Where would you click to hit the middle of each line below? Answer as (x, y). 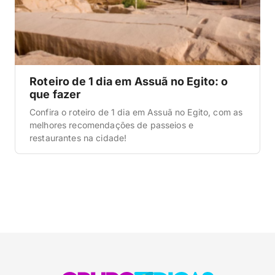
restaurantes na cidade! (78, 137)
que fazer (55, 94)
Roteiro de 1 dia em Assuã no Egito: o (129, 81)
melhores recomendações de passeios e (112, 125)
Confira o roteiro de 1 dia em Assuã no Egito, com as (136, 112)
